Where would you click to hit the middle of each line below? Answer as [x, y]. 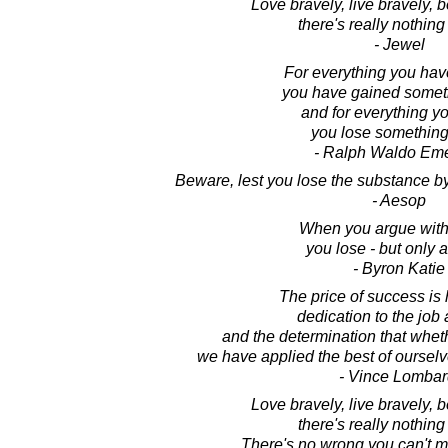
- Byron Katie [399, 268]
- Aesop [399, 200]
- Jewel [399, 44]
